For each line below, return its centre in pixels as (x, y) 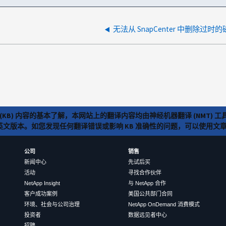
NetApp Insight (42, 183)
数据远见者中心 (147, 215)
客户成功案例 (41, 194)
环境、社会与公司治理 (52, 205)
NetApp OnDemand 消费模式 (164, 205)
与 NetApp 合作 (147, 183)
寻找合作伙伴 (145, 173)
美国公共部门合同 (150, 194)
